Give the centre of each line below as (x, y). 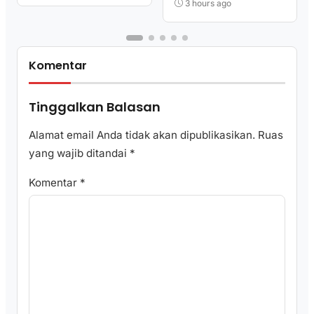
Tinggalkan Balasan (95, 107)
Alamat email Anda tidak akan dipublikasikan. (142, 135)
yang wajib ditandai (79, 153)
